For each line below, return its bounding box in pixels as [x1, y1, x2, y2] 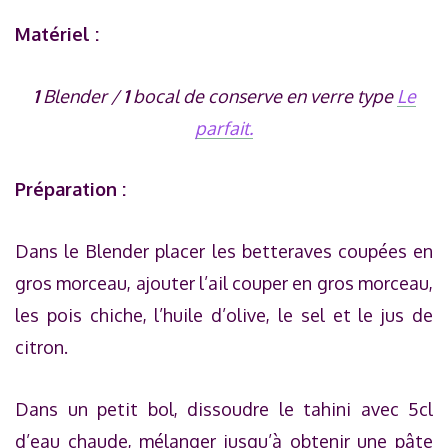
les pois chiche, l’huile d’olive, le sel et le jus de [15, 304, 433, 327]
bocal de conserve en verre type [128, 84, 397, 107]
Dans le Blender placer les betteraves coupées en [15, 240, 433, 263]
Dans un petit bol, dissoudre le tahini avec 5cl [15, 397, 433, 420]
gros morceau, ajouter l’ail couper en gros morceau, [15, 272, 433, 295]
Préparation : [15, 178, 126, 201]
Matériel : [15, 23, 99, 46]
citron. [15, 336, 68, 359]
